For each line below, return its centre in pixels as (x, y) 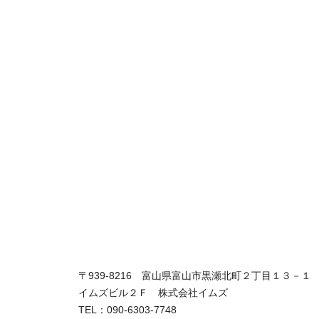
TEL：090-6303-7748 (127, 309)
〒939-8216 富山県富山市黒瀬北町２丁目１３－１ (195, 275)
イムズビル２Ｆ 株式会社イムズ (153, 292)
